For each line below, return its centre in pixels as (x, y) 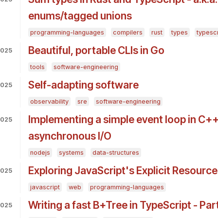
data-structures (116, 153)
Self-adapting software (83, 85)
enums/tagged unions (80, 16)
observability (49, 102)
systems (71, 153)
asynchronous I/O (70, 136)
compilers (127, 33)
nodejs (40, 153)
